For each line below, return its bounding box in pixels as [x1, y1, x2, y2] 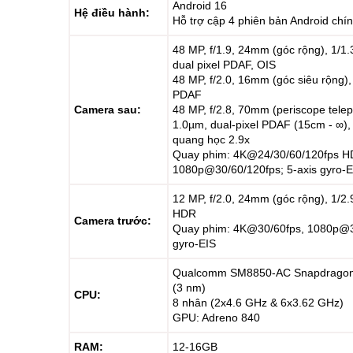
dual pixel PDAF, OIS [173, 58, 276, 71]
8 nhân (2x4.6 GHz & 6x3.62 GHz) [173, 296, 344, 309]
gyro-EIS [173, 237, 216, 250]
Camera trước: [74, 214, 151, 227]
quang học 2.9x [173, 133, 250, 146]
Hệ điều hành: [74, 6, 150, 19]
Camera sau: [74, 103, 141, 116]
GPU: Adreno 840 [173, 311, 260, 324]
